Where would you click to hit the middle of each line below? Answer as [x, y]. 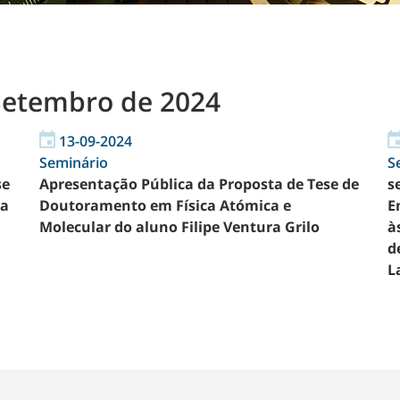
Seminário [74, 162]
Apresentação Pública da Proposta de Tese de [199, 184]
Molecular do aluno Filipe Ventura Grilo [179, 227]
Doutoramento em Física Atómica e [165, 205]
